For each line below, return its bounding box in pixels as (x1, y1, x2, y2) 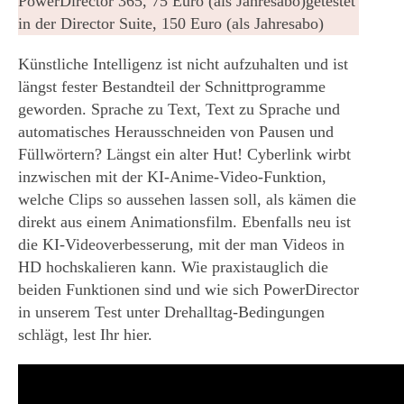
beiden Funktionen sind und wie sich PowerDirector (18, 280, 359, 299)
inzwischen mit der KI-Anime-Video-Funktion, (18, 168, 326, 187)
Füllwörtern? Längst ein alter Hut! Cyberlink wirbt (18, 145, 351, 164)
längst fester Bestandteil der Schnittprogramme (18, 78, 326, 96)
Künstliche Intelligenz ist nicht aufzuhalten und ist (18, 55, 348, 74)
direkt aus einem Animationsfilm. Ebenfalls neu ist (18, 213, 351, 232)
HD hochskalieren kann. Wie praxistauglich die (18, 258, 328, 277)
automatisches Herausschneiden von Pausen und (18, 123, 334, 142)
